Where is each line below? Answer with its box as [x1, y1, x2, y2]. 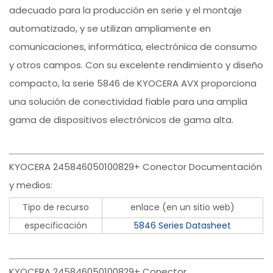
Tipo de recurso [23, 201, 90, 214]
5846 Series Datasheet [134, 219, 232, 232]
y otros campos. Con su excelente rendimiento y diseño [9, 58, 264, 72]
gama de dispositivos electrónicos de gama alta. [9, 113, 234, 127]
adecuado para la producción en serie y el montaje [9, 4, 243, 17]
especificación [24, 219, 88, 232]
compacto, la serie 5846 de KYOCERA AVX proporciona [9, 77, 257, 90]
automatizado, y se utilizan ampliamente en [9, 22, 211, 35]
